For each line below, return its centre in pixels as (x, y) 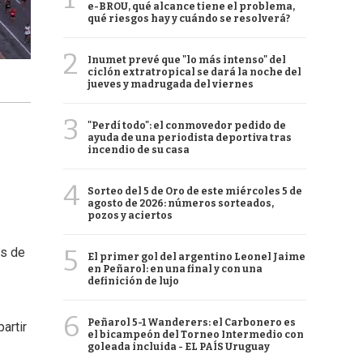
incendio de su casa (139, 150)
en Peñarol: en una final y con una (175, 269)
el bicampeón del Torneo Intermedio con (196, 335)
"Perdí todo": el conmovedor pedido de (187, 126)
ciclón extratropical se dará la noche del (194, 72)
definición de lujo (133, 281)
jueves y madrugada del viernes (171, 84)
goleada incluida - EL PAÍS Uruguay (179, 347)
